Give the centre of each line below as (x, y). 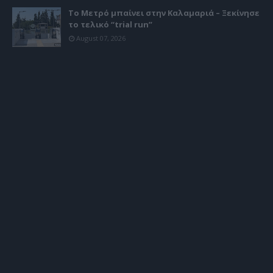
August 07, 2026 (101, 38)
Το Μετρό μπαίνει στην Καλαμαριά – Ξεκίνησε (164, 13)
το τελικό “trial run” (110, 25)
